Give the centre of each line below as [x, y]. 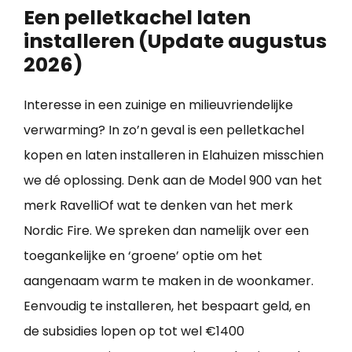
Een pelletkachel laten [137, 18]
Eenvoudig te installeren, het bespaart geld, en [167, 306]
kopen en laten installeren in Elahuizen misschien [174, 156]
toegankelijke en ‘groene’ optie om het [143, 256]
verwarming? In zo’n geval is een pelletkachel [164, 130]
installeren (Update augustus [175, 42]
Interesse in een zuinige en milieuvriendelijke [158, 105]
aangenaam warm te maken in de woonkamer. [169, 281]
